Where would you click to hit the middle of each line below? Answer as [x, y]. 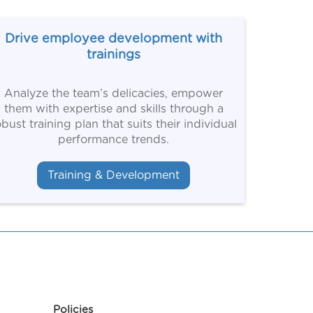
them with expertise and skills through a [114, 109]
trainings [114, 55]
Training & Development [114, 175]
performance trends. [114, 140]
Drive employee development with [114, 39]
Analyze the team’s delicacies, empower [114, 94]
